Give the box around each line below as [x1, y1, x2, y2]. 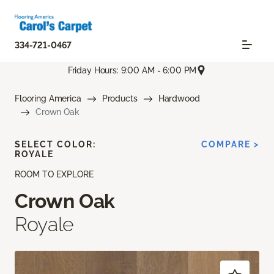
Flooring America [15, 94, 81, 104]
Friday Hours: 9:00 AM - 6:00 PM [67, 65, 197, 75]
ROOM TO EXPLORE [15, 169, 94, 180]
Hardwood [158, 94, 200, 104]
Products [102, 94, 138, 104]
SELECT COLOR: [15, 139, 96, 150]
